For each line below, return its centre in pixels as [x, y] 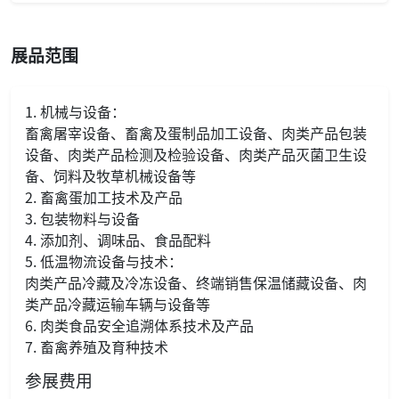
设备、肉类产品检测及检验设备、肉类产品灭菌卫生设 [196, 154]
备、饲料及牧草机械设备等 [110, 175]
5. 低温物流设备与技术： [104, 261]
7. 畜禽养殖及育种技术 [97, 346]
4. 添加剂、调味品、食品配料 [118, 239]
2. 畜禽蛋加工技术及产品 [104, 196]
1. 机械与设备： [75, 111]
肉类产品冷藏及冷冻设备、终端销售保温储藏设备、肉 [196, 282]
